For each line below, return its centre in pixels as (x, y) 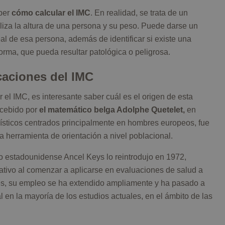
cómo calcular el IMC (51, 13)
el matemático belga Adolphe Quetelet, (111, 110)
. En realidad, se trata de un (139, 13)
